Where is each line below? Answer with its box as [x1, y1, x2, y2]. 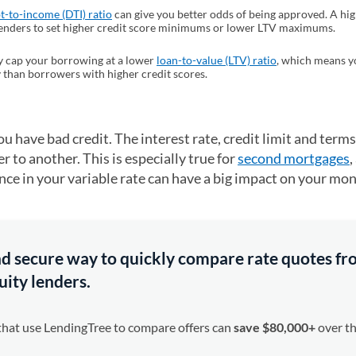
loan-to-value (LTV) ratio [157, 53, 277, 67]
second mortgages [238, 149, 350, 167]
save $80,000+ [234, 319, 315, 335]
